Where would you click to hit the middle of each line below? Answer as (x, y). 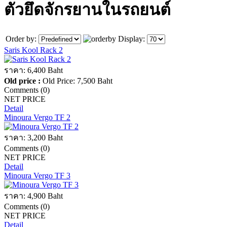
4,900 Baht (45, 196)
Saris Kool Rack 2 (33, 50)
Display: (133, 39)
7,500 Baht (95, 81)
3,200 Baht (45, 138)
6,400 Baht (45, 70)
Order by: (22, 39)
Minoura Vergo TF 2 (37, 118)
